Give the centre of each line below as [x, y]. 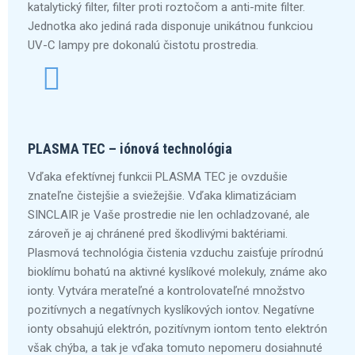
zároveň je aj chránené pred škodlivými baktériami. [158, 234]
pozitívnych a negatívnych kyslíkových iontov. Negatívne [171, 310]
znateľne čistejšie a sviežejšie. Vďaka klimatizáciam [162, 196]
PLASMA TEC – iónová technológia [130, 149]
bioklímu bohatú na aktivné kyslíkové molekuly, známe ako [177, 272]
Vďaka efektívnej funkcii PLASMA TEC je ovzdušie [158, 177]
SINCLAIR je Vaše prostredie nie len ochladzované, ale [169, 215]
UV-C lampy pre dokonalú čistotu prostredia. [143, 45]
